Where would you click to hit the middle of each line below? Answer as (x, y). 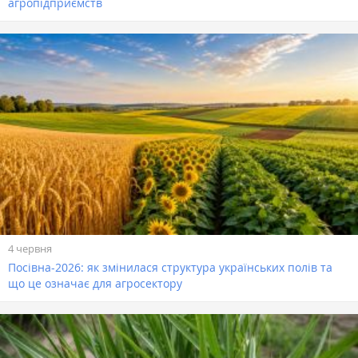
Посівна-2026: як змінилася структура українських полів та (170, 268)
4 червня (30, 248)
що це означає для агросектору (95, 284)
